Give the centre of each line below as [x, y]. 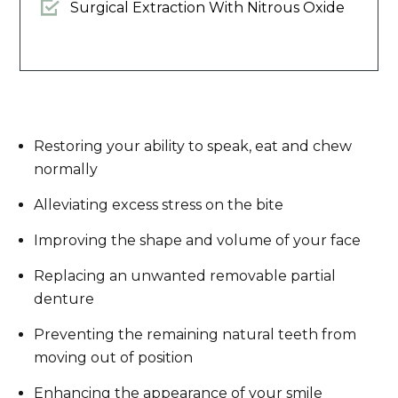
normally [66, 170]
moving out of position [114, 358]
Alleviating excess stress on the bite [159, 205]
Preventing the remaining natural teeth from [195, 335]
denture [64, 299]
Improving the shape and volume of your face [198, 241]
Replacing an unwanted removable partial [185, 276]
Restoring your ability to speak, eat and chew [193, 147]
